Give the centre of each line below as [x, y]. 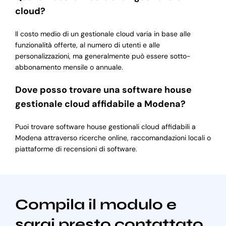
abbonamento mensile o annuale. [69, 67]
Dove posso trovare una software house [103, 90]
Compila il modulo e [96, 205]
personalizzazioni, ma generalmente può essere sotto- [103, 56]
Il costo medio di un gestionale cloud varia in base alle [103, 34]
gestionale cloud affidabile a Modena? [100, 104]
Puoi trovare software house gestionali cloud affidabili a [105, 127]
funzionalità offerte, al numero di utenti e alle [87, 45]
